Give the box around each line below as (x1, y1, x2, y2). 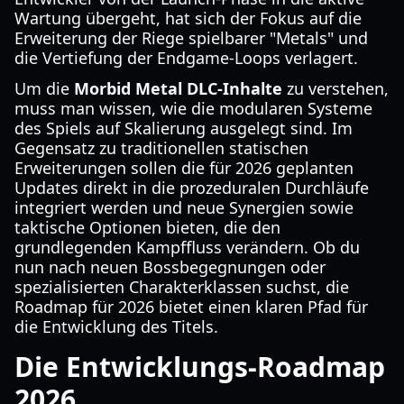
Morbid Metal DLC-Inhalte (74, 78, 282, 99)
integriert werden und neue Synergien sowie (14, 197, 353, 218)
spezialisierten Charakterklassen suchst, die (14, 276, 349, 298)
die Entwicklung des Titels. (14, 316, 218, 337)
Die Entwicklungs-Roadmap (14, 348, 385, 385)
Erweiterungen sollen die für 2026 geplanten (14, 157, 353, 179)
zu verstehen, (282, 78, 389, 99)
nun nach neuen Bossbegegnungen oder (14, 256, 326, 278)
